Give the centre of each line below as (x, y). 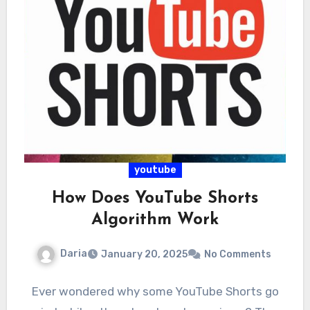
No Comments (237, 255)
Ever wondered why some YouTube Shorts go (155, 292)
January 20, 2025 (144, 255)
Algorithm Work (155, 220)
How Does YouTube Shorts (155, 199)
